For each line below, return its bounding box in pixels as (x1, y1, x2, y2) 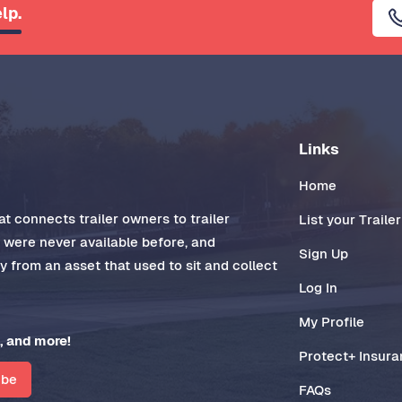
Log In (299, 278, 338, 296)
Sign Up (299, 244, 349, 262)
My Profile (299, 312, 365, 330)
